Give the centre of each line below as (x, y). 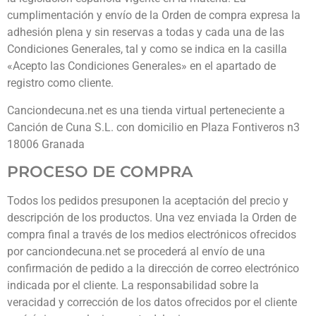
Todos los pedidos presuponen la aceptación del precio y (148, 201)
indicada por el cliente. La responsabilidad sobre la (133, 286)
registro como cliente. (60, 83)
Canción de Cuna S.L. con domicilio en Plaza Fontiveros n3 (153, 127)
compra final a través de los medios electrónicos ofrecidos (152, 235)
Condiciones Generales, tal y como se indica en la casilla (147, 49)
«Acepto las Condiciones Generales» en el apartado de (141, 66)
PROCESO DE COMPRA (100, 172)
